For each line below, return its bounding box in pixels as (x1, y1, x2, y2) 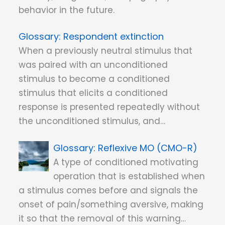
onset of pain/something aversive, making (19, 198, 203, 210)
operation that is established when (53, 170, 205, 182)
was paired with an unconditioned (19, 59, 168, 71)
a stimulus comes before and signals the (19, 184, 198, 196)
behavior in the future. (19, 4, 115, 16)
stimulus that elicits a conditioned (19, 87, 168, 99)
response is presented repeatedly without (19, 101, 200, 114)
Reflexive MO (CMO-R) (98, 141, 198, 154)
